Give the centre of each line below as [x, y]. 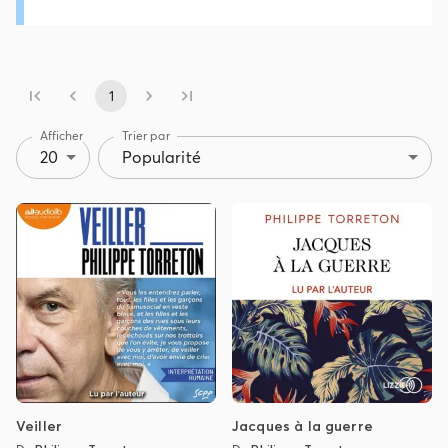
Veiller [39, 425]
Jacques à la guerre [302, 425]
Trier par [146, 135]
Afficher [62, 135]
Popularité [161, 156]
